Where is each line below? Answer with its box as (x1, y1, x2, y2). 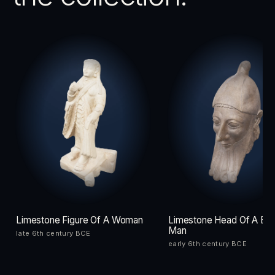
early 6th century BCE (168, 239, 247, 248)
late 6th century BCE (16, 228, 91, 238)
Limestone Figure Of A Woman (16, 214, 143, 226)
